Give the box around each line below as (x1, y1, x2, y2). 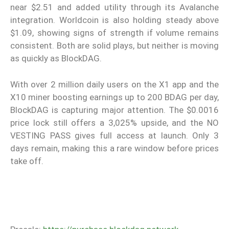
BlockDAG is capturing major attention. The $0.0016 (10, 104, 219, 115)
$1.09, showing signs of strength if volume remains (10, 28, 219, 38)
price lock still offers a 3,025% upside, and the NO (10, 117, 219, 128)
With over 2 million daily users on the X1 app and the (10, 79, 219, 89)
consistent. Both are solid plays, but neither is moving (10, 40, 219, 51)
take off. (10, 155, 43, 166)
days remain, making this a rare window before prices (10, 143, 219, 153)
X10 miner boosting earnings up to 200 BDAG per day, (10, 91, 219, 102)
